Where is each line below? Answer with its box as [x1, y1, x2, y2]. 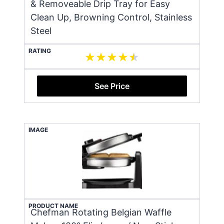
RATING [28, 46, 51, 54]
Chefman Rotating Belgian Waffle [30, 206, 171, 217]
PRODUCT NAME [28, 201, 78, 209]
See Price [94, 80, 129, 91]
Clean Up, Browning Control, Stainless [30, 11, 192, 22]
